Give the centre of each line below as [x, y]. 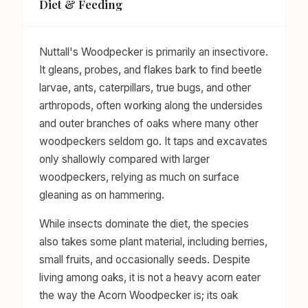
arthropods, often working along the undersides [151, 105]
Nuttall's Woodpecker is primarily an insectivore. [154, 52]
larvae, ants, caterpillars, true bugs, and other [145, 87]
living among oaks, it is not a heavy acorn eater [150, 277]
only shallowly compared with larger [124, 159]
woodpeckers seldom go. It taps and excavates [153, 141]
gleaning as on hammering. [102, 195]
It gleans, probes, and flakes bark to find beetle [151, 69]
